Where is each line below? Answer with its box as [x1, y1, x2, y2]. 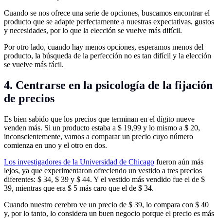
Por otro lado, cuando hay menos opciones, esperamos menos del [4, 42, 203, 51]
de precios [4, 91, 54, 105]
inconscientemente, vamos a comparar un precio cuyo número [4, 132, 193, 141]
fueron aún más [154, 157, 203, 166]
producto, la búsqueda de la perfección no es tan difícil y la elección [4, 51, 211, 60]
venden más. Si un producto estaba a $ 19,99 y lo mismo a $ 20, [4, 123, 200, 132]
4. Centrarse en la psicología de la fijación [4, 78, 213, 91]
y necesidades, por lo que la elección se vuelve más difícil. [4, 26, 182, 35]
